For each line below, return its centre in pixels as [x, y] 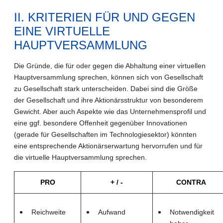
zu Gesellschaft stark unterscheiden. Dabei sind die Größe [106, 88]
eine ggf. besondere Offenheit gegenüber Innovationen [101, 123]
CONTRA [191, 182]
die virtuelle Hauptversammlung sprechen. [80, 157]
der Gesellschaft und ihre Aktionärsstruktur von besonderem [109, 100]
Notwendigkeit [192, 212]
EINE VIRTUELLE [62, 31]
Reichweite [49, 212]
